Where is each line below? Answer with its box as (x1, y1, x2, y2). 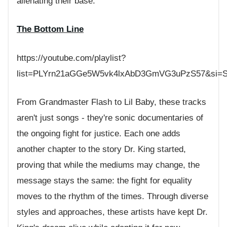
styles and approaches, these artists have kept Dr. (17, 207, 208, 217)
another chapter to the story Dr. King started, (17, 144, 186, 155)
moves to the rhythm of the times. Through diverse (17, 192, 208, 202)
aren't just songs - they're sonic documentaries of (17, 113, 203, 123)
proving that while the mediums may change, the (17, 160, 200, 170)
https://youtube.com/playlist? (17, 53, 126, 63)
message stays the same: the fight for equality (17, 176, 192, 186)
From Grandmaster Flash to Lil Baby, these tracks (17, 97, 206, 107)
